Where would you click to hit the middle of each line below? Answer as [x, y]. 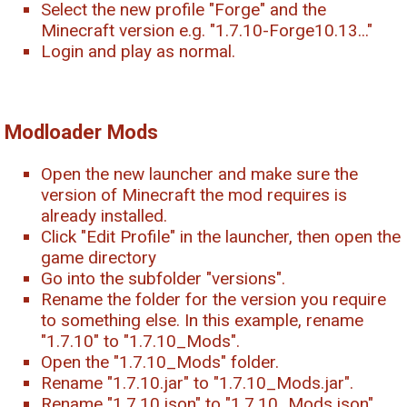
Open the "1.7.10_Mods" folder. [160, 362]
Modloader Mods [81, 132]
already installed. [104, 216]
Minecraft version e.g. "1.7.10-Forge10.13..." [207, 30]
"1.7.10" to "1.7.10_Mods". [140, 342]
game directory [99, 258]
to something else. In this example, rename [202, 321]
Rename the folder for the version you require [213, 300]
